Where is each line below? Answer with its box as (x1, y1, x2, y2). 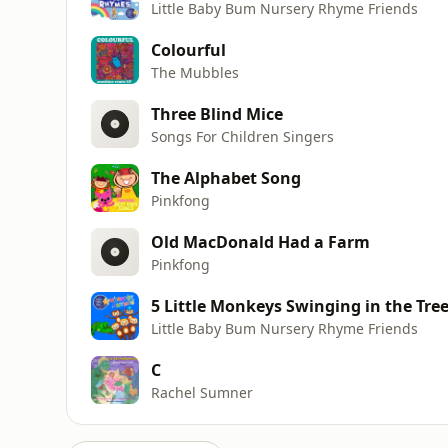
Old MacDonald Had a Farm (151, 230, 370, 253)
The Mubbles (151, 62, 239, 82)
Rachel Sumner (151, 382, 253, 402)
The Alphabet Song (151, 166, 301, 189)
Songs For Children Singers (151, 126, 334, 146)
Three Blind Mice (151, 102, 283, 125)
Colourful (151, 38, 226, 61)
